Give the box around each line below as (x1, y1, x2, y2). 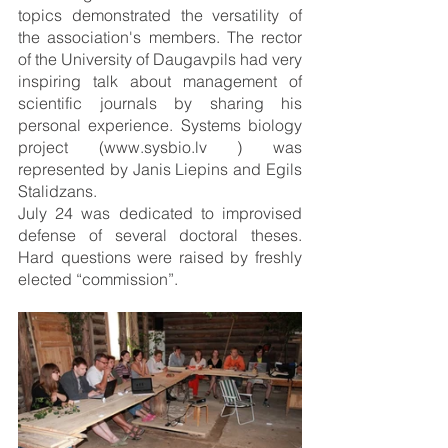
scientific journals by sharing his (18, 93, 302, 113)
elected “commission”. (18, 269, 178, 289)
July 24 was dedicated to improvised (18, 203, 302, 223)
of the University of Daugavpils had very (18, 49, 302, 69)
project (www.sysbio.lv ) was (18, 137, 302, 157)
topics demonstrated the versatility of (18, 5, 302, 25)
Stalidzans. (18, 181, 97, 201)
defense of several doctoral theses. (18, 225, 302, 245)
